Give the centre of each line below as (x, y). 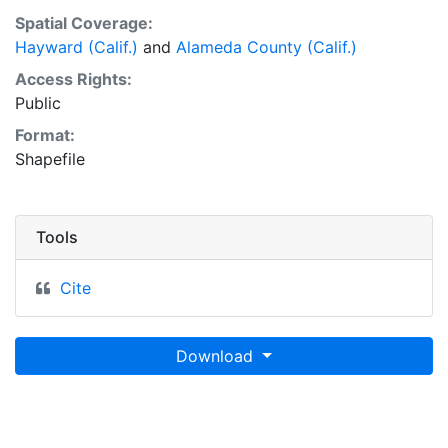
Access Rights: (73, 79)
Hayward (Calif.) (76, 47)
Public (38, 103)
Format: (45, 135)
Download (217, 356)
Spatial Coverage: (84, 23)
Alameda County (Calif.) (266, 47)
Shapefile (50, 159)
